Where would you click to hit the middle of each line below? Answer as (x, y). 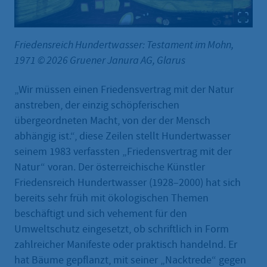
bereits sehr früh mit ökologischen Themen (111, 198)
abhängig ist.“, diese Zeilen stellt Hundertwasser (122, 136)
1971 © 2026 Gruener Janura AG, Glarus (100, 60)
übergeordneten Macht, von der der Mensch (112, 121)
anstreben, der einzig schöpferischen (97, 105)
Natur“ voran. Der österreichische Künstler (110, 167)
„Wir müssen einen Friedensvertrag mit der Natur (124, 90)
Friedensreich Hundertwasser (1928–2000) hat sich (128, 183)
